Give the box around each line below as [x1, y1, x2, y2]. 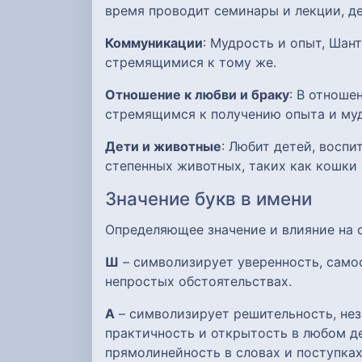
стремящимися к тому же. [105, 54, 276, 71]
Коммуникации [105, 35, 203, 52]
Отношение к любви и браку [105, 86, 289, 103]
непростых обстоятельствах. [105, 273, 292, 290]
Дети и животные [105, 138, 221, 155]
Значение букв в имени [105, 187, 312, 210]
